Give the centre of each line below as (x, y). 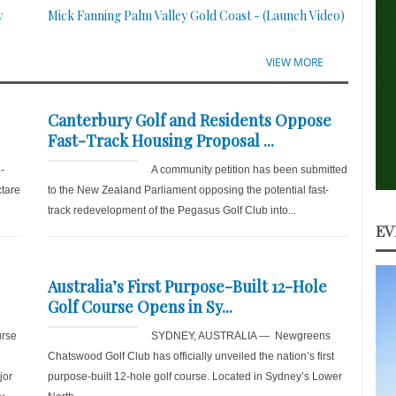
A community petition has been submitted (249, 170)
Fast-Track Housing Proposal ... (160, 141)
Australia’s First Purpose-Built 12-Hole (187, 286)
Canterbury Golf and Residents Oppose (189, 120)
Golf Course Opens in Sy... (140, 307)
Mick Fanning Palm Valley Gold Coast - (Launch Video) (196, 15)
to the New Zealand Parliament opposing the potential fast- (188, 190)
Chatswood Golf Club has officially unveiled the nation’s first (190, 356)
